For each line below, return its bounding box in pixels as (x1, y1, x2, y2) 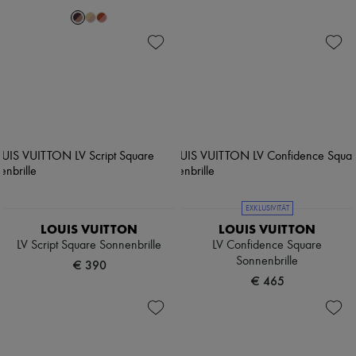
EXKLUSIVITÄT (245, 204, 289, 213)
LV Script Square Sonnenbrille (17, 239, 161, 253)
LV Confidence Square (212, 239, 322, 253)
